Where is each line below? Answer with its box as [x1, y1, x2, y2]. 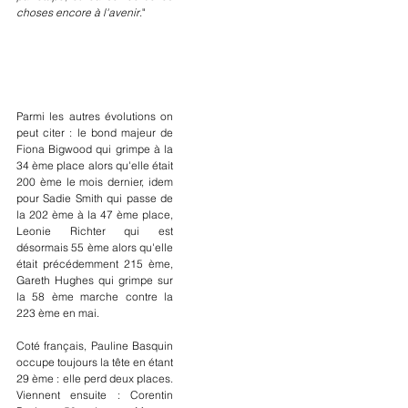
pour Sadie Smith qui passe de [16, 190, 173, 205]
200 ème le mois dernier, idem [16, 174, 173, 189]
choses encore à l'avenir [16, 5, 139, 19]
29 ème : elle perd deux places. [16, 371, 173, 385]
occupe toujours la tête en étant [16, 354, 173, 369]
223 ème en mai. [16, 305, 99, 320]
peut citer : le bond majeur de [16, 125, 173, 139]
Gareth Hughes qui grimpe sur [16, 272, 173, 287]
